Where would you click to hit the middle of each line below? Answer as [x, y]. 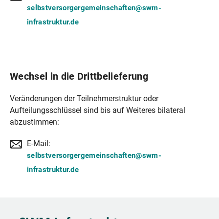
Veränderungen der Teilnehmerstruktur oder [84, 99]
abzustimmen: [34, 122]
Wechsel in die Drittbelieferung [79, 77]
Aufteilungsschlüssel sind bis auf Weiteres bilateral [98, 110]
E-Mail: [39, 144]
